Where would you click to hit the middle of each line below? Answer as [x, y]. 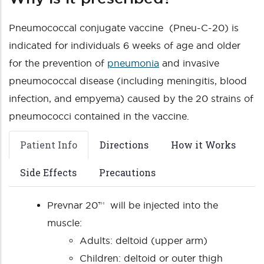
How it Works [203, 145]
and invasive [189, 63]
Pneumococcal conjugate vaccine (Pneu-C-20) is [124, 28]
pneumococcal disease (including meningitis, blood [128, 81]
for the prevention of [58, 63]
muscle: [65, 223]
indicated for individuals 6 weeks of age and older [125, 45]
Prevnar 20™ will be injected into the [133, 205]
